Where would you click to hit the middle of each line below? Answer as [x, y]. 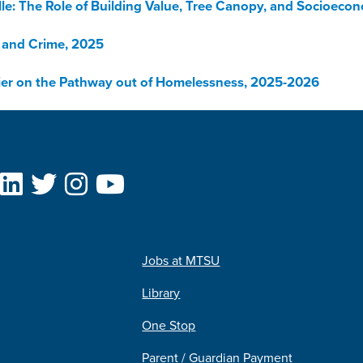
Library [161, 293]
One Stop [169, 325]
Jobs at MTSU [181, 261]
